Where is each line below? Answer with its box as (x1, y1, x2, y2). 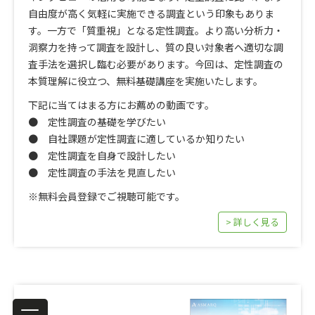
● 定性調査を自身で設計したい (28, 148, 176, 163)
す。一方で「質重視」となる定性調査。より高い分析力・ (28, 23, 283, 38)
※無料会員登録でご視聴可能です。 (28, 189, 185, 204)
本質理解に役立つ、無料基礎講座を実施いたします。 (28, 74, 263, 89)
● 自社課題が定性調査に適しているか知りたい (28, 131, 245, 146)
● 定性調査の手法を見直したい (28, 165, 176, 180)
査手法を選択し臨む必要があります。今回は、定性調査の (28, 57, 283, 72)
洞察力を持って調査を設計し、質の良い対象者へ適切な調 (28, 40, 283, 55)
